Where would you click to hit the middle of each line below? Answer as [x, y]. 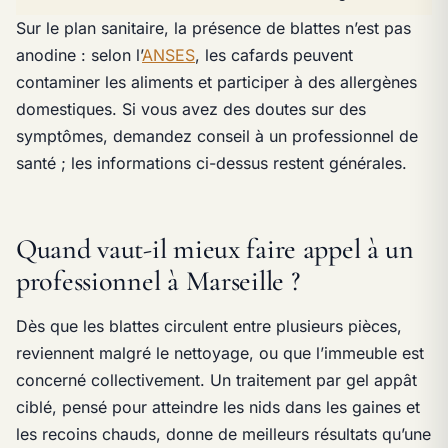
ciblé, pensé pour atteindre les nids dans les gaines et [218, 407]
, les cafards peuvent [274, 54]
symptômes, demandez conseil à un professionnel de [217, 135]
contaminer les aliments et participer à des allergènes [216, 81]
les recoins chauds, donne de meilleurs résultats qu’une [223, 434]
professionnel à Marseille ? [158, 280]
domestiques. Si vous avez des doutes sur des [191, 108]
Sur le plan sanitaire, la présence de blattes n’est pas [213, 27]
